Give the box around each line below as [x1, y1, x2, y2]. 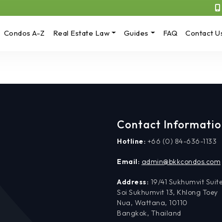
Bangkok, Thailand [117, 208, 181, 218]
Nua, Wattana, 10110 [117, 198, 188, 207]
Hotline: [117, 136, 148, 146]
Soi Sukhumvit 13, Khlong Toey [117, 187, 218, 197]
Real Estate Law [53, 28, 110, 38]
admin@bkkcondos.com [141, 157, 221, 166]
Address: [117, 177, 151, 186]
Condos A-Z [3, 28, 45, 38]
